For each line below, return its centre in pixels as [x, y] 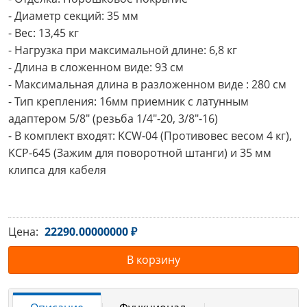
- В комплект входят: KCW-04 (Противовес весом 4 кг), [151, 136]
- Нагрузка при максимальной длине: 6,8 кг [123, 50]
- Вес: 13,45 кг [44, 33]
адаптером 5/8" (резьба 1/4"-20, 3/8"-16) [113, 119]
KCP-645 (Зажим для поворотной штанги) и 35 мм [141, 153]
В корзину [153, 260]
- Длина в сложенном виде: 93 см [96, 67]
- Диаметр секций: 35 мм [73, 16]
